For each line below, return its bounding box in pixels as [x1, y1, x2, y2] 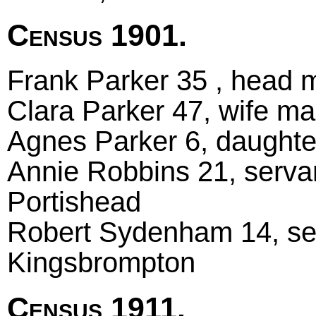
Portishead [7, 186, 141, 219]
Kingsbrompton [7, 246, 195, 279]
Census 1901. [7, 18, 187, 52]
